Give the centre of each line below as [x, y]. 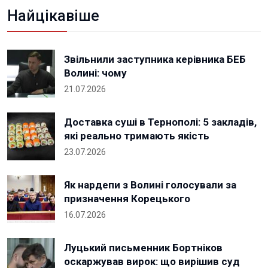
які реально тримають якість [137, 135]
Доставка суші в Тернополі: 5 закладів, [160, 122]
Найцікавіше [53, 16]
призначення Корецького [127, 198]
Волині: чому [95, 73]
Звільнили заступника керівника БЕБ [155, 59]
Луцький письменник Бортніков [143, 247]
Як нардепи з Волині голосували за [150, 185]
